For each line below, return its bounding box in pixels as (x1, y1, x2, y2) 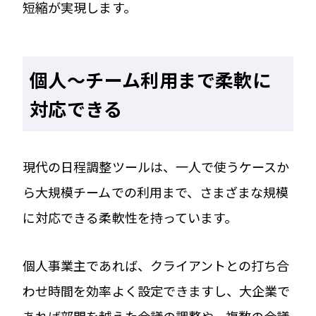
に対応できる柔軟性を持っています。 (23, 207, 238, 226)
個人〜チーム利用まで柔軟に (30, 66, 272, 92)
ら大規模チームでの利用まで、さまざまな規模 (23, 182, 289, 201)
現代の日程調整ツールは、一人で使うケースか (23, 157, 290, 176)
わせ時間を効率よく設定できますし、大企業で (23, 281, 291, 300)
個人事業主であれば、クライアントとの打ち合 (23, 255, 290, 274)
